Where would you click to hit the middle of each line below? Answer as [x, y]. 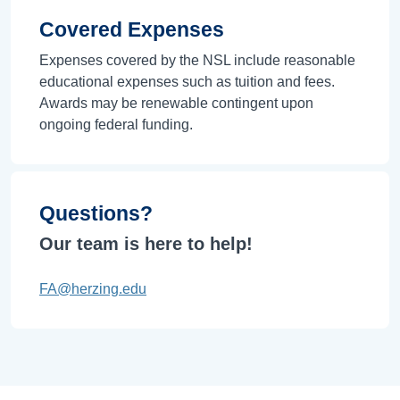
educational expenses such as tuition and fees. [187, 82]
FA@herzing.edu [93, 289]
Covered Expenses [132, 30]
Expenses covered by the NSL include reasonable [197, 61]
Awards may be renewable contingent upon [176, 104]
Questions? [96, 214]
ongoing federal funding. [116, 125]
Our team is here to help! [146, 244]
